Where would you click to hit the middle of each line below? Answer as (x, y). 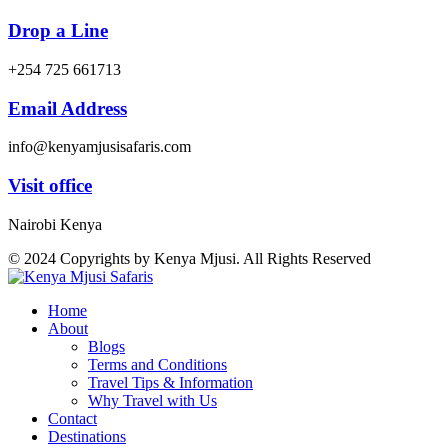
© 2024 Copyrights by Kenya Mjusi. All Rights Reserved (189, 258)
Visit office (50, 186)
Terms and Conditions (157, 364)
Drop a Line (58, 31)
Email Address (67, 108)
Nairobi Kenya (55, 224)
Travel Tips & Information (170, 382)
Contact (72, 418)
